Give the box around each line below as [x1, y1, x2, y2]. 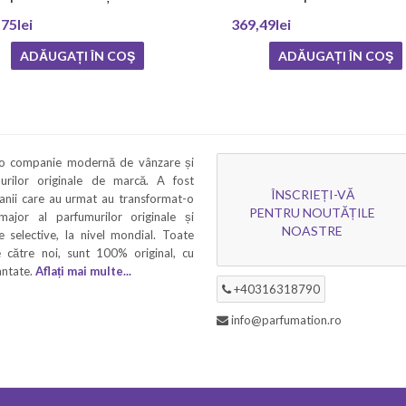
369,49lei [231, 14, 291, 33]
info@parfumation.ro [231, 313, 342, 328]
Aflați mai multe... [35, 263, 131, 278]
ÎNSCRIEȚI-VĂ [270, 186, 354, 202]
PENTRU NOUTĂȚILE [249, 204, 376, 220]
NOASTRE [282, 222, 343, 238]
